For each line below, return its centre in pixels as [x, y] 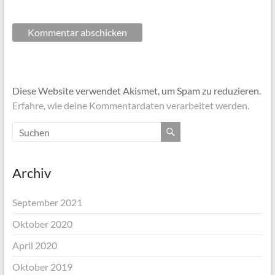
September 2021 [47, 203]
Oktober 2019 [42, 267]
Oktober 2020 [42, 224]
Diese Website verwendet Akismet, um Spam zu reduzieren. [136, 91]
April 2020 [34, 246]
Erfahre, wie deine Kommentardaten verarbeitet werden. [130, 106]
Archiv [31, 173]
